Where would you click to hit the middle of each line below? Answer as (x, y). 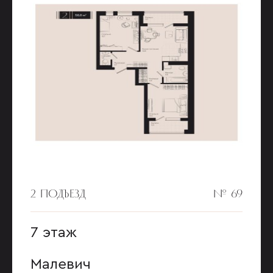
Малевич (61, 264)
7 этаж (54, 233)
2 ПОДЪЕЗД (58, 193)
